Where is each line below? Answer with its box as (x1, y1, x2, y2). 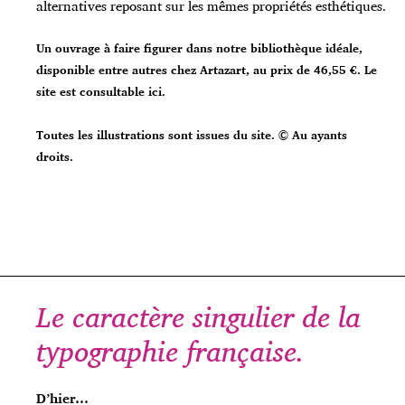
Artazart (200, 60, 246, 80)
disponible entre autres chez (36, 60, 200, 80)
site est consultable (36, 81, 148, 102)
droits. (36, 146, 73, 167)
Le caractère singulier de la (36, 293, 361, 341)
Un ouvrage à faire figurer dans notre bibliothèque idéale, (36, 38, 363, 59)
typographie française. (36, 327, 305, 375)
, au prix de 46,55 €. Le (246, 60, 377, 80)
